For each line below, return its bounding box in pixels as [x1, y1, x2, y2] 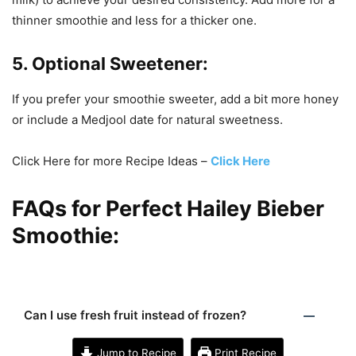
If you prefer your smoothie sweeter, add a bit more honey [12, 91, 339, 107]
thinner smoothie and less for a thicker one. [12, 13, 257, 29]
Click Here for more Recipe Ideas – [12, 153, 211, 169]
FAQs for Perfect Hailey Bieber [12, 195, 324, 222]
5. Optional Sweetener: [12, 53, 208, 75]
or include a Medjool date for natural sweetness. [12, 112, 283, 128]
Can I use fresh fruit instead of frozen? [24, 308, 246, 323]
